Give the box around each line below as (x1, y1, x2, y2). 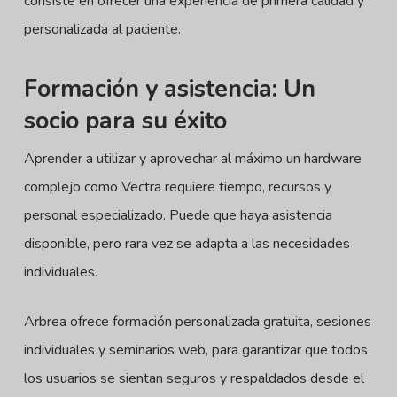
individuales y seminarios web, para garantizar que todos (23, 340, 368, 360)
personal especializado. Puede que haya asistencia (23, 206, 332, 225)
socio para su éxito (23, 105, 227, 137)
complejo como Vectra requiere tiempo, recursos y (23, 177, 331, 197)
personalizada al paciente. (23, 19, 181, 39)
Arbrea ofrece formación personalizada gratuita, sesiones (23, 312, 371, 331)
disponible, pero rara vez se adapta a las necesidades (23, 234, 350, 253)
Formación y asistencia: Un (23, 73, 315, 105)
